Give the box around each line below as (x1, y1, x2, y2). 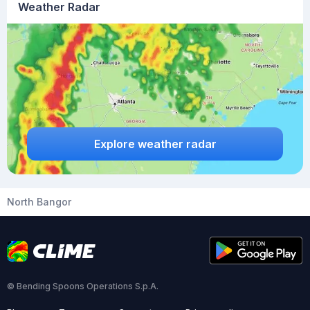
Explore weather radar (93, 136, 217, 151)
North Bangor (7, 196, 71, 208)
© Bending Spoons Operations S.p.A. (7, 281, 158, 291)
